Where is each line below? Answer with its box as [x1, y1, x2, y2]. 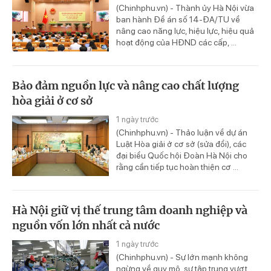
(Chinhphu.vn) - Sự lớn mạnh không [116, 252, 248, 262]
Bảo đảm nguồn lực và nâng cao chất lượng [12, 78, 239, 93]
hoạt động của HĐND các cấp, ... [116, 38, 237, 47]
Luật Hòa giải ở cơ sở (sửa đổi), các [116, 139, 246, 149]
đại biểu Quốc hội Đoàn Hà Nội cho [116, 150, 247, 160]
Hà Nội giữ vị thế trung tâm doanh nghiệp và [12, 203, 247, 217]
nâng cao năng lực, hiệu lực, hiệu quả [116, 26, 254, 36]
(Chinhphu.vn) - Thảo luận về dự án [116, 127, 247, 137]
